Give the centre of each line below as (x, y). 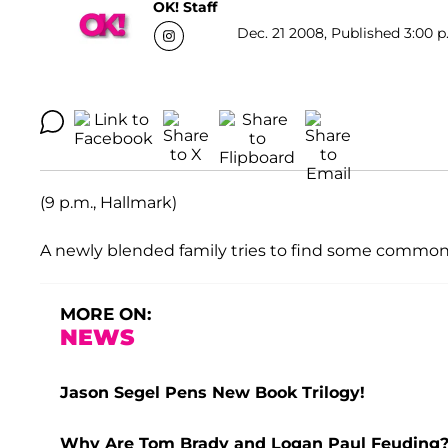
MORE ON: (105, 314)
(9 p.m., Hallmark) (108, 202)
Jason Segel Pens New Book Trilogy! (212, 392)
